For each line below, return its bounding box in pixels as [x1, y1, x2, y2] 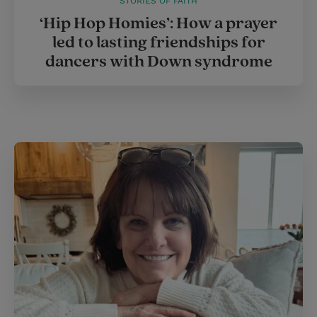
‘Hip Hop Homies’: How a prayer [40, 12, 277, 34]
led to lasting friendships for [52, 31, 265, 53]
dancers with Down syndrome [45, 50, 272, 72]
